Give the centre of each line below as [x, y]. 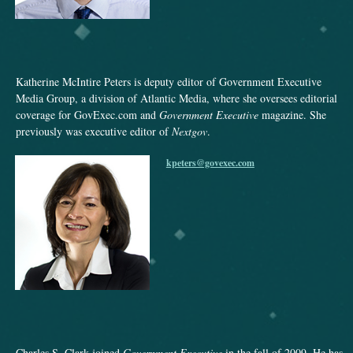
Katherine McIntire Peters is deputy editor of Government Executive [169, 81]
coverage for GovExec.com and [87, 114]
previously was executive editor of [94, 131]
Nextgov [190, 131]
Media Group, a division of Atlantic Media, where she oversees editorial [176, 98]
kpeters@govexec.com [210, 162]
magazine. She [292, 114]
